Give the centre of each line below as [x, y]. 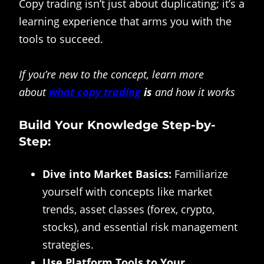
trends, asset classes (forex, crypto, [128, 209]
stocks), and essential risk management [140, 227]
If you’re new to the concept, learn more [111, 75]
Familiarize [200, 174]
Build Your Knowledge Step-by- [117, 125]
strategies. [68, 245]
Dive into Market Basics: [107, 174]
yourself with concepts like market [127, 192]
